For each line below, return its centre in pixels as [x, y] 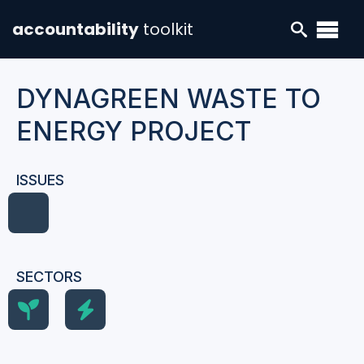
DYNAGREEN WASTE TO [169, 99]
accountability [76, 29]
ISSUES [40, 180]
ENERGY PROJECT [134, 131]
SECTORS [49, 277]
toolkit [168, 29]
